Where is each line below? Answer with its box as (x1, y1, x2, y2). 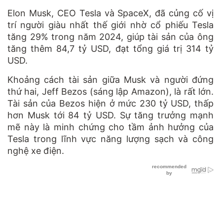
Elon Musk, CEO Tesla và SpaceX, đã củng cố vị (7, 7, 214, 18)
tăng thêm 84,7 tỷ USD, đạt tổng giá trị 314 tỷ (7, 43, 214, 54)
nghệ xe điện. (7, 145, 64, 156)
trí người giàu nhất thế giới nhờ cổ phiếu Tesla (7, 19, 214, 30)
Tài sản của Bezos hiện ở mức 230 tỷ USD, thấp (7, 98, 214, 109)
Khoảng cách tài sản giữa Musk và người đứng (7, 74, 214, 85)
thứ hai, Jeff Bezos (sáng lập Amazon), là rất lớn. (7, 86, 214, 97)
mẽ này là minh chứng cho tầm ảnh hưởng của (7, 121, 214, 132)
